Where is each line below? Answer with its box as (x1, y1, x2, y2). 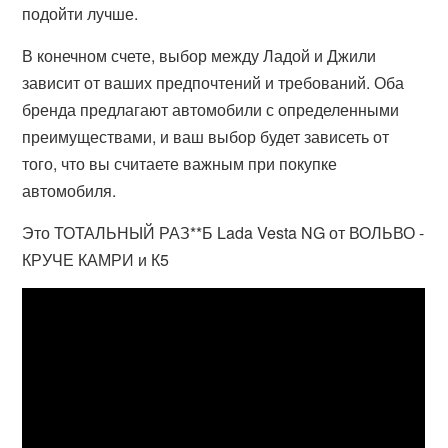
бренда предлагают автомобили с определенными (22, 98, 400, 121)
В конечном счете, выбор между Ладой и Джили (22, 44, 377, 67)
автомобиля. (22, 179, 117, 202)
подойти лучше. (22, 2, 139, 25)
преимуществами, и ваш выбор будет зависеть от (22, 125, 390, 148)
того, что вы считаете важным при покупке (22, 152, 338, 175)
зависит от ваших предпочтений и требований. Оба (22, 71, 405, 94)
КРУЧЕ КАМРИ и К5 (22, 248, 170, 271)
